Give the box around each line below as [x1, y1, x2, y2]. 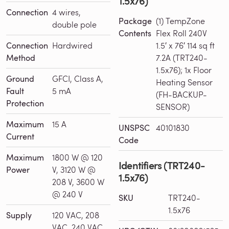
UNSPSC [119, 122, 150, 133]
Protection [6, 97, 44, 109]
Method [6, 52, 35, 63]
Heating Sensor [156, 76, 213, 87]
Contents [119, 27, 151, 39]
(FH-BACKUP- [156, 88, 207, 100]
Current [6, 130, 34, 142]
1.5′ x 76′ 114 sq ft [156, 39, 215, 51]
